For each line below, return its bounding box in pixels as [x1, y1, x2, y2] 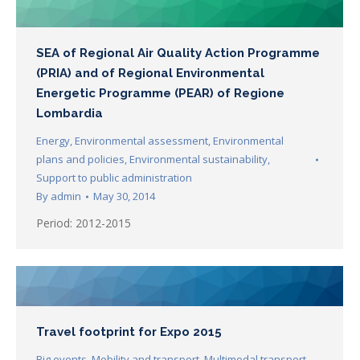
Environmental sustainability [129, 152, 268, 167]
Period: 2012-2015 [36, 215, 131, 231]
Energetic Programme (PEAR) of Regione [36, 86, 284, 101]
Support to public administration [36, 170, 192, 186]
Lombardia [36, 106, 103, 121]
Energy [36, 133, 70, 149]
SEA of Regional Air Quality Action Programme [36, 46, 320, 61]
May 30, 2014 [93, 189, 155, 204]
